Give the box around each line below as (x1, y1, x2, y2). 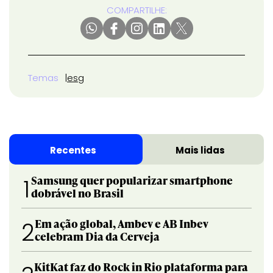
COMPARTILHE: (106, 4, 167, 17)
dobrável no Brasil (31, 185, 124, 201)
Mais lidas (175, 144, 225, 157)
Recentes (49, 144, 96, 157)
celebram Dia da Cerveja (35, 229, 160, 244)
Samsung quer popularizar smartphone (31, 172, 233, 188)
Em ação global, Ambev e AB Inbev (35, 216, 208, 232)
